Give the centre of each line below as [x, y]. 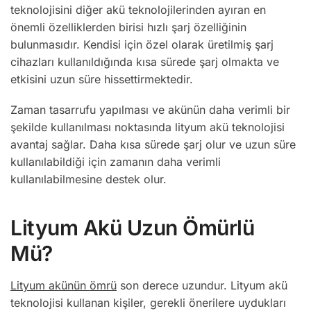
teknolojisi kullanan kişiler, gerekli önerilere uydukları [148, 302]
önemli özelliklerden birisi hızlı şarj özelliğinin [128, 27]
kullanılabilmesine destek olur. [89, 179]
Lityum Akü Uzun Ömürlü [132, 227]
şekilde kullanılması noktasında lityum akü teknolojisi [148, 127]
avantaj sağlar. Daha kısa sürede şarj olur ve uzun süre [153, 145]
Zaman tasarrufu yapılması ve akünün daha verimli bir [150, 110]
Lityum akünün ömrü [64, 285]
